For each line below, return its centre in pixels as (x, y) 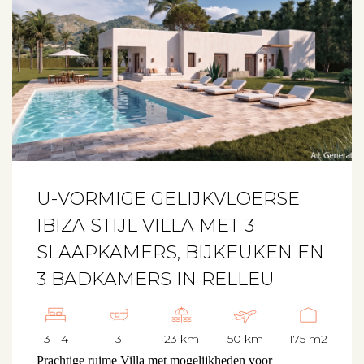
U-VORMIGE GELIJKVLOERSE (168, 198)
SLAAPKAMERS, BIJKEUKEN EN (180, 252)
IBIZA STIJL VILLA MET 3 (145, 225)
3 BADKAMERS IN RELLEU (156, 279)
